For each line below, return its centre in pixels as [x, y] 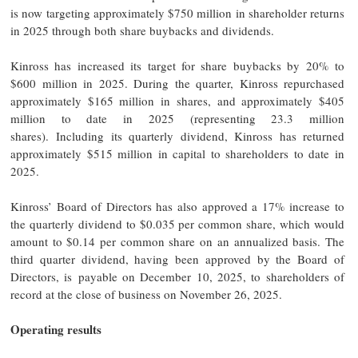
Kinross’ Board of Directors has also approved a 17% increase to [177, 206]
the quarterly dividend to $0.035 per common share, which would [177, 223]
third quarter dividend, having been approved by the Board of [177, 259]
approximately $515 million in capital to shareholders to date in [177, 153]
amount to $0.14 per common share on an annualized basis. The [177, 241]
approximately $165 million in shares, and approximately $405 [177, 100]
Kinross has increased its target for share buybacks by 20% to [177, 65]
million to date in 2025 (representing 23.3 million [177, 118]
